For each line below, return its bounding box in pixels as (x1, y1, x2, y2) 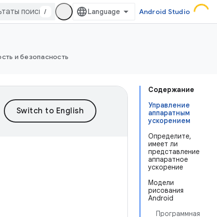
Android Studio (139, 7, 190, 16)
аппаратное (148, 155, 188, 164)
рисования (148, 186, 184, 195)
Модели (148, 178, 174, 187)
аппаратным (148, 108, 190, 117)
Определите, (148, 132, 191, 140)
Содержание (148, 85, 194, 94)
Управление (148, 101, 190, 109)
